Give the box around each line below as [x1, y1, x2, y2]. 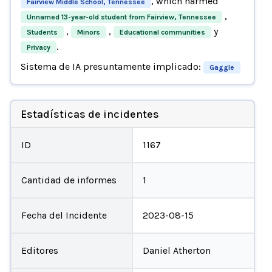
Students [26, 27, 58, 36]
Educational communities [119, 27, 205, 36]
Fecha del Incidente [21, 209, 107, 221]
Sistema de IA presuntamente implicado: [20, 60, 201, 72]
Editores [21, 244, 58, 256]
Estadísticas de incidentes [20, 107, 159, 121]
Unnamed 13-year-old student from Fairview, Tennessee [26, 12, 216, 21]
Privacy [26, 42, 50, 52]
